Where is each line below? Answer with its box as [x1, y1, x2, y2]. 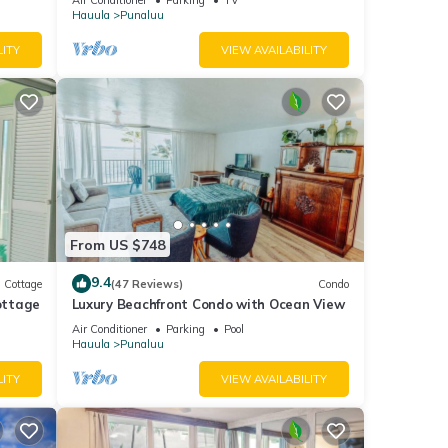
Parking [165, 322, 205, 337]
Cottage [3, 276, 42, 291]
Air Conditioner [71, 322, 147, 337]
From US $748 [69, 235, 165, 254]
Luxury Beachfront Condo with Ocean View [71, 296, 345, 313]
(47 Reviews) [110, 276, 183, 291]
